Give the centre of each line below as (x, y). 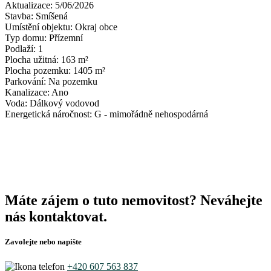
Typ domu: (27, 38)
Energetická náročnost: (50, 114)
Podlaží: (21, 48)
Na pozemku (73, 81)
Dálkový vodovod (64, 103)
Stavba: (20, 16)
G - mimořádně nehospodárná (151, 114)
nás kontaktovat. (56, 216)
